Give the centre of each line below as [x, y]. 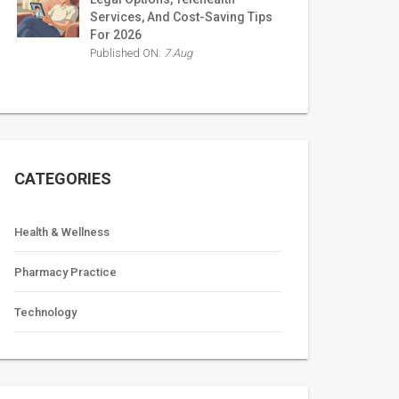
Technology [45, 312]
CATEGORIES [63, 179]
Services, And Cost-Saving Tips [181, 17]
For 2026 [116, 35]
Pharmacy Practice [65, 272]
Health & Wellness [62, 232]
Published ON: [127, 53]
